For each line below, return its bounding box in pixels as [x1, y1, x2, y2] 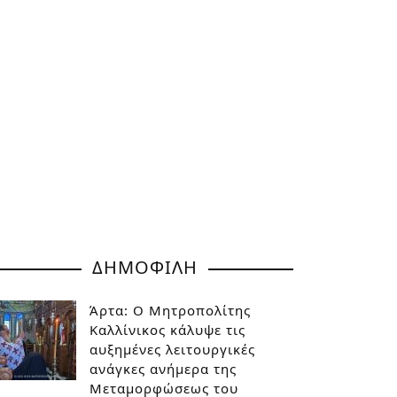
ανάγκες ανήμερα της [90, 360, 237, 378]
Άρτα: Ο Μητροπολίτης [90, 301, 251, 319]
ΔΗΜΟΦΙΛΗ [92, 255, 198, 279]
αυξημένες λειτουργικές [90, 340, 255, 358]
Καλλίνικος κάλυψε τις [90, 321, 245, 339]
